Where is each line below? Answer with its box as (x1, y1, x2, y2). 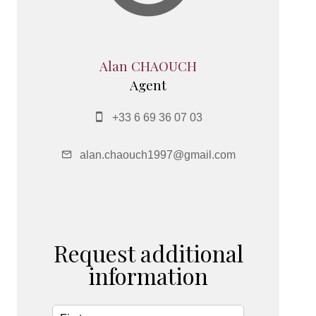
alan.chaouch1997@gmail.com (79, 149, 236, 162)
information (88, 260, 208, 291)
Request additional (53, 238, 243, 269)
